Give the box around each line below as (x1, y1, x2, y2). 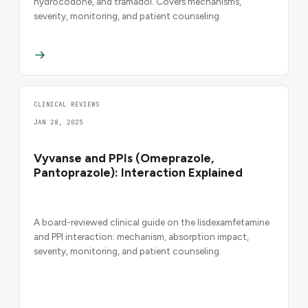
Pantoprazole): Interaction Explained (34, 165, 243, 179)
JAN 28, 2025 (34, 117, 83, 126)
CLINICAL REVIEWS (34, 99, 100, 109)
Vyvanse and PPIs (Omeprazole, (34, 151, 214, 165)
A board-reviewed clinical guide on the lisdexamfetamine (34, 216, 269, 228)
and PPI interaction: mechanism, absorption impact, (34, 230, 249, 242)
